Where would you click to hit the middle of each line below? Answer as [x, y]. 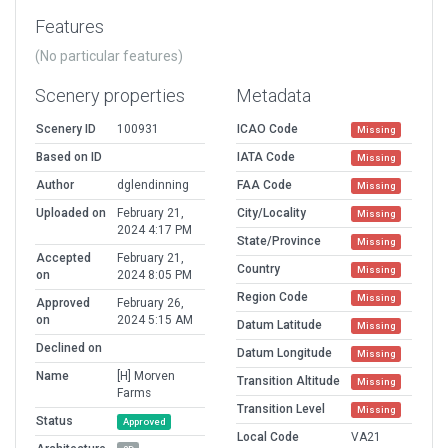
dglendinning [153, 185]
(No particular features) [109, 56]
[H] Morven [146, 376]
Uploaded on [71, 213]
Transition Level [281, 409]
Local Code [268, 437]
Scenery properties [110, 96]
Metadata [273, 96]
